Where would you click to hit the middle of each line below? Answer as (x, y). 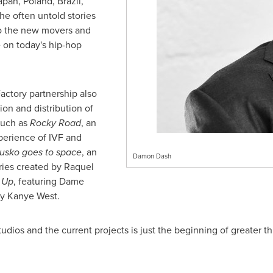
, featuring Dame (48, 181)
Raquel (79, 167)
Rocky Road (55, 123)
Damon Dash (152, 156)
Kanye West (32, 196)
